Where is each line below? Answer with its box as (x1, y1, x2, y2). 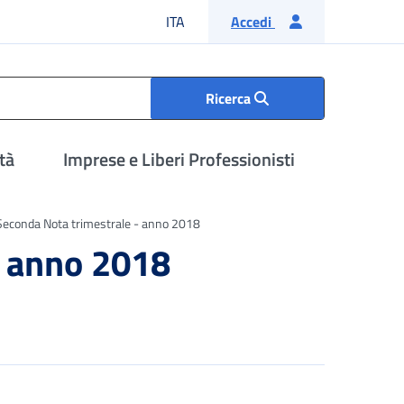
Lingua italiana (184, 10, 275, 32)
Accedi (231, 11, 275, 32)
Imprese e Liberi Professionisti (63, 145, 296, 173)
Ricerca (206, 87, 254, 109)
